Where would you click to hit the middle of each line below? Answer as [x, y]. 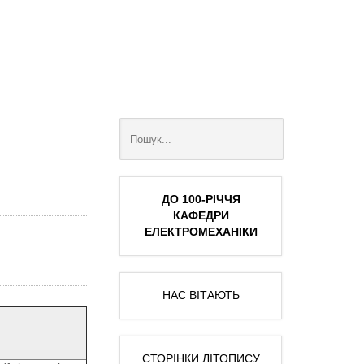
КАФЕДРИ [201, 216]
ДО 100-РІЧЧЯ [201, 200]
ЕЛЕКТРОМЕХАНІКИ [201, 232]
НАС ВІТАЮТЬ [201, 296]
